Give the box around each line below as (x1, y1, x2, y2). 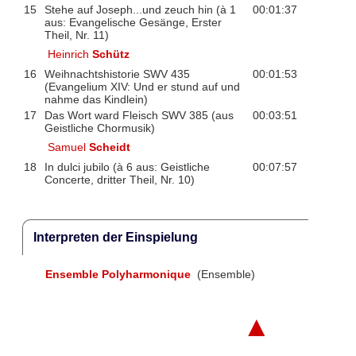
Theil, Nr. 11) (44, 28, 109, 41)
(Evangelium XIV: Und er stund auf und (44, 79, 240, 93)
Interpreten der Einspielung (33, 230, 198, 245)
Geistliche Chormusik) (44, 121, 155, 134)
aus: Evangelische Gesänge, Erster (44, 15, 222, 29)
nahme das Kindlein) (44, 92, 148, 106)
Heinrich (48, 47, 93, 60)
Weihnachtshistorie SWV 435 (44, 67, 190, 80)
